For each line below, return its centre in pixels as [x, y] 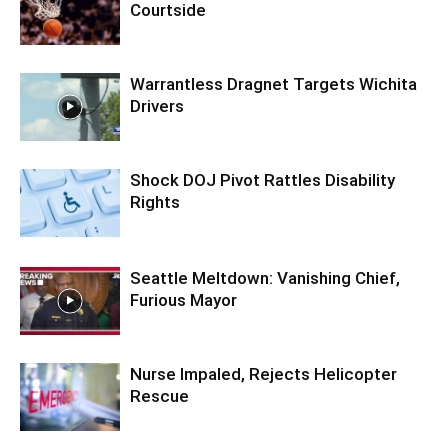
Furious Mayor [183, 299]
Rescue [159, 395]
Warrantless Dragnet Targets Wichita [273, 83]
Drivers [157, 105]
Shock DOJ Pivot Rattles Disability [262, 179]
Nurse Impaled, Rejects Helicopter [263, 373]
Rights [155, 201]
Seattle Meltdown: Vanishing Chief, [265, 277]
